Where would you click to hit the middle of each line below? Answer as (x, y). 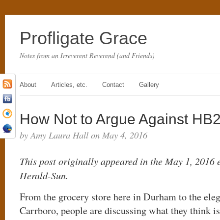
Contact (113, 85)
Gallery (149, 85)
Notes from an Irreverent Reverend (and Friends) (87, 55)
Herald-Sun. (44, 175)
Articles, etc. (69, 85)
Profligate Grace (83, 38)
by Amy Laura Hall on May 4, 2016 (83, 135)
